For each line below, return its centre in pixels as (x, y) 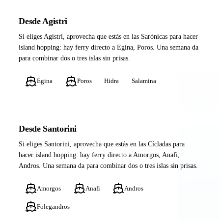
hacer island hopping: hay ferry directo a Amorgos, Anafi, (99, 155)
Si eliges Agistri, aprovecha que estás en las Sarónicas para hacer (109, 37)
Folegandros (54, 206)
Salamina (144, 81)
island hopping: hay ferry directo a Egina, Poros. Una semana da (109, 48)
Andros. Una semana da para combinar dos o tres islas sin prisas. (109, 166)
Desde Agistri (43, 21)
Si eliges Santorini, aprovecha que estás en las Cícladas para (102, 144)
